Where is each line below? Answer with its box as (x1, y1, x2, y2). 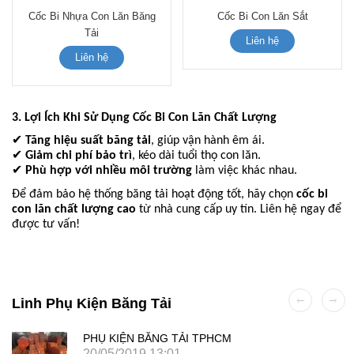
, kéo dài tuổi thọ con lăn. (132, 149, 261, 163)
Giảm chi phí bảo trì (25, 149, 132, 163)
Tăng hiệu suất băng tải (25, 134, 151, 148)
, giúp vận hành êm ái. (151, 134, 265, 148)
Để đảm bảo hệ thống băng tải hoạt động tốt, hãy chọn (12, 188, 296, 201)
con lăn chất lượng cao (12, 203, 136, 217)
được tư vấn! (12, 218, 80, 232)
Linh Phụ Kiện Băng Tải (12, 295, 171, 311)
